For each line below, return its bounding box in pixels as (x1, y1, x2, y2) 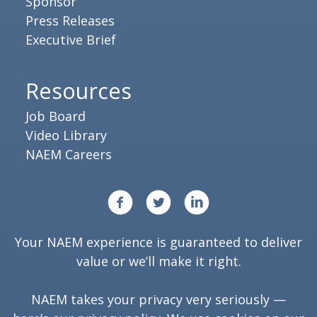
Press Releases (25, 11, 115, 29)
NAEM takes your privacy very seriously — (31, 290, 286, 308)
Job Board (25, 107, 86, 125)
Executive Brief (25, 30, 116, 48)
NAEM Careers (25, 145, 112, 163)
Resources (25, 75, 132, 105)
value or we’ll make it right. (76, 252, 241, 270)
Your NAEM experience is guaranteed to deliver (15, 233, 302, 250)
